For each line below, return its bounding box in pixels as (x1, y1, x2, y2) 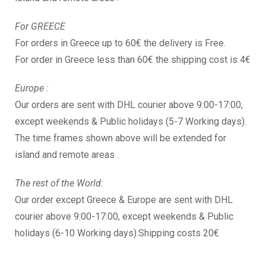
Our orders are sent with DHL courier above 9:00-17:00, (15, 99, 243, 110)
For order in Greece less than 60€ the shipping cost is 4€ (15, 53, 251, 65)
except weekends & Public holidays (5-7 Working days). (15, 115, 246, 127)
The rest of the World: (15, 177, 103, 189)
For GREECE (15, 20, 65, 32)
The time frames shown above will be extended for (15, 132, 226, 144)
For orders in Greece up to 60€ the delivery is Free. (15, 37, 226, 49)
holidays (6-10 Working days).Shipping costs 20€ (15, 227, 219, 239)
